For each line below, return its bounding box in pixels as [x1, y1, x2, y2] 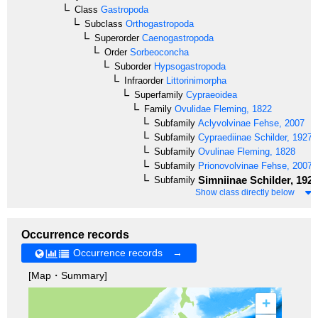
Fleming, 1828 [234, 146, 295, 157]
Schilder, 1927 [251, 131, 312, 143]
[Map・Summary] [28, 269, 107, 281]
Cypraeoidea [183, 89, 237, 100]
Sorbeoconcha [127, 46, 189, 57]
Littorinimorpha [163, 75, 226, 86]
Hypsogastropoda [151, 60, 226, 72]
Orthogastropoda [123, 18, 194, 29]
